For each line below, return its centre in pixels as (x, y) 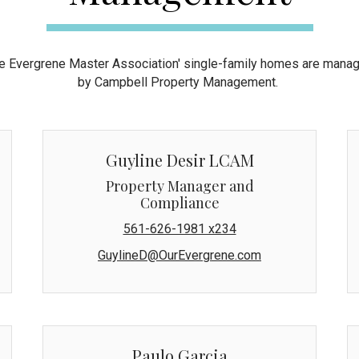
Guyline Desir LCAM (179, 159)
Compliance (179, 202)
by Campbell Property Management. (179, 82)
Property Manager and (179, 186)
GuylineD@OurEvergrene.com (179, 255)
